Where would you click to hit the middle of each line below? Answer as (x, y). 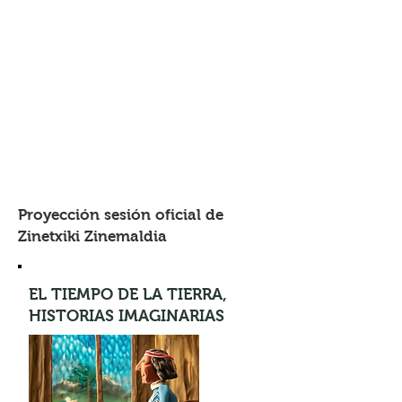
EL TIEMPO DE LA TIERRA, (128, 294)
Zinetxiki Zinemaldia (92, 236)
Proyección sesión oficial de (121, 215)
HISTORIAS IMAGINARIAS (127, 316)
